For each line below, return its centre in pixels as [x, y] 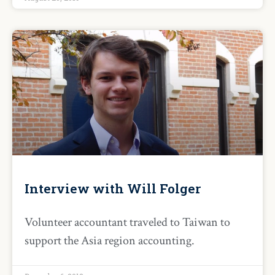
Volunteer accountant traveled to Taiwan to [127, 222]
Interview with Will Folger [113, 188]
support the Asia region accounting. [110, 241]
